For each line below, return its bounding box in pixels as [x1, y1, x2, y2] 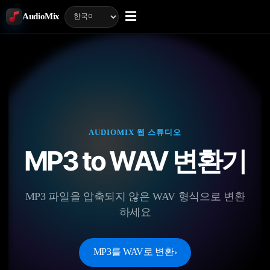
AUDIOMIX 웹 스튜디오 [88, 127, 182, 137]
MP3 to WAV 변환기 [24, 144, 246, 177]
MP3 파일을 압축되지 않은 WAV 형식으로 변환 [25, 190, 245, 202]
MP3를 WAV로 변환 [93, 246, 174, 257]
